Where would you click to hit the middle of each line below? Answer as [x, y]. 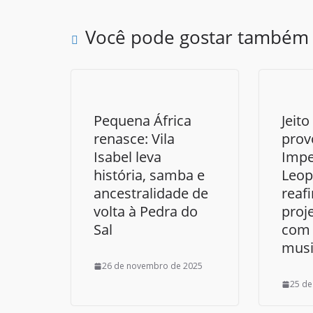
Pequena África [143, 121]
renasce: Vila [134, 139]
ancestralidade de [151, 194]
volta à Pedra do [146, 212]
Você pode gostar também [197, 37]
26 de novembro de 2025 [152, 266]
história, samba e [149, 175]
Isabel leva [128, 157]
